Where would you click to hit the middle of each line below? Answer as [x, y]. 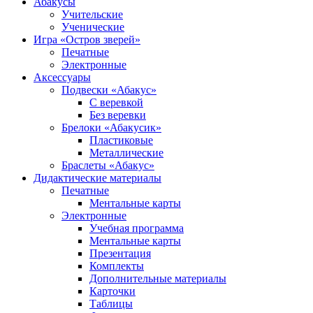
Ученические [93, 27]
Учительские [92, 14]
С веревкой [116, 102]
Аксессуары [62, 77]
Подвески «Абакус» [109, 90]
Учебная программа [137, 228]
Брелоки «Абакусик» [111, 128]
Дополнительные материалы [158, 278]
